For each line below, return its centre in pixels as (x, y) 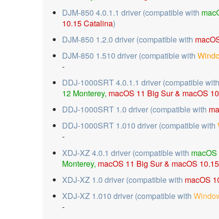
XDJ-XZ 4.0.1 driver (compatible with (127, 153)
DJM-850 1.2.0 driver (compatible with (129, 39)
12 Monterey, (85, 93)
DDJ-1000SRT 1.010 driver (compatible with (140, 126)
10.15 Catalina (88, 23)
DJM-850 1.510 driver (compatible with (130, 55)
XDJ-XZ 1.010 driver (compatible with (128, 196)
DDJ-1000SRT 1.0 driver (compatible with (135, 109)
